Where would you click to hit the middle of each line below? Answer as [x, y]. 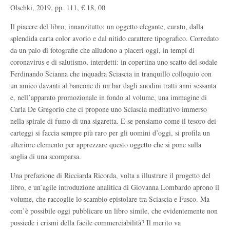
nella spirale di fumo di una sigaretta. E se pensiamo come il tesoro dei [113, 121]
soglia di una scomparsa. [46, 156]
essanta [206, 85]
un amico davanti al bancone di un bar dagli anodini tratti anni [102, 85]
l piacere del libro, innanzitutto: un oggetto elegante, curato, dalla [108, 26]
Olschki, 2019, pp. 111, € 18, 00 [58, 7]
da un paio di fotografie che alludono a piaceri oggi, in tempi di [102, 50]
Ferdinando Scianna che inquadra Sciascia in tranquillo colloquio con [111, 74]
